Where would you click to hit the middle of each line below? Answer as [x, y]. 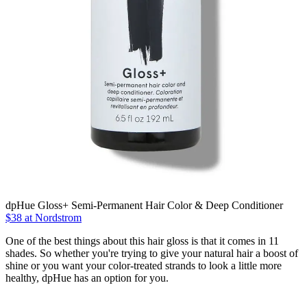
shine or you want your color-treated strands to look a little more [144, 265]
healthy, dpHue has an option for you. [87, 278]
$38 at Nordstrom [44, 217]
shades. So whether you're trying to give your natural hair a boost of [152, 253]
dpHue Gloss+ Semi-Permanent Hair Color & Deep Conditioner [144, 205]
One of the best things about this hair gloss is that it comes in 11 [142, 241]
